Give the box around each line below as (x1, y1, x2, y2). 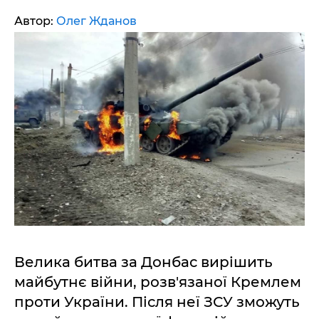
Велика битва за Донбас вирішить (14, 253, 273, 271)
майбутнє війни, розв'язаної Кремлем (14, 273, 301, 291)
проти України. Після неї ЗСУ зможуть (14, 293, 300, 310)
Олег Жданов (56, 14, 137, 28)
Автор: (14, 14, 56, 28)
